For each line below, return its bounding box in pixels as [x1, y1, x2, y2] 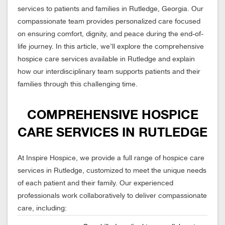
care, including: [18, 205, 67, 212]
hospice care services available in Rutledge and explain [18, 56, 195, 63]
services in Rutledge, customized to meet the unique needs [18, 167, 206, 174]
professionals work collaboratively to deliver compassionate [18, 192, 207, 199]
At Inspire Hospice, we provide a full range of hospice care [18, 155, 204, 162]
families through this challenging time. [18, 81, 138, 88]
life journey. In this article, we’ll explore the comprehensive [18, 43, 204, 50]
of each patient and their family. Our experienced [18, 180, 173, 187]
